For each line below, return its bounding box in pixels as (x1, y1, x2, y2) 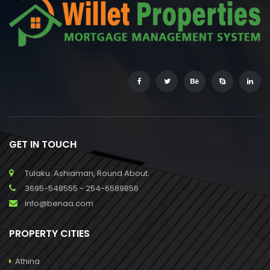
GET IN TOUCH (9, 137, 77, 151)
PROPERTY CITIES (9, 226, 90, 240)
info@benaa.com (25, 197, 93, 209)
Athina (15, 255, 40, 267)
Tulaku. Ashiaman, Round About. (25, 167, 149, 179)
